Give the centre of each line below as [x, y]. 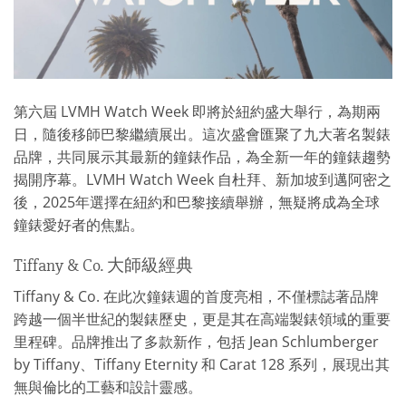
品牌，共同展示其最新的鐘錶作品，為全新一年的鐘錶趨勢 [202, 156]
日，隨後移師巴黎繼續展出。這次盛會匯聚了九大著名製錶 [202, 134]
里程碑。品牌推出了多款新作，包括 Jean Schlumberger [196, 341]
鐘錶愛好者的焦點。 [79, 224]
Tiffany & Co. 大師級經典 [103, 266]
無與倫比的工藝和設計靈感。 [108, 387]
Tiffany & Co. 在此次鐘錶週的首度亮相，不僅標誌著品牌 [196, 296]
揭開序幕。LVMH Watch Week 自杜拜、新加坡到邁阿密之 [203, 179]
